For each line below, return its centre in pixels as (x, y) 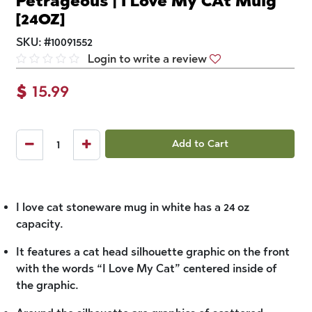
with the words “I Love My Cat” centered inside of (147, 269)
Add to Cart (200, 144)
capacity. (40, 224)
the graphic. (47, 286)
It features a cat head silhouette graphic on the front (153, 252)
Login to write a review (147, 59)
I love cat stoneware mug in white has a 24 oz (133, 208)
